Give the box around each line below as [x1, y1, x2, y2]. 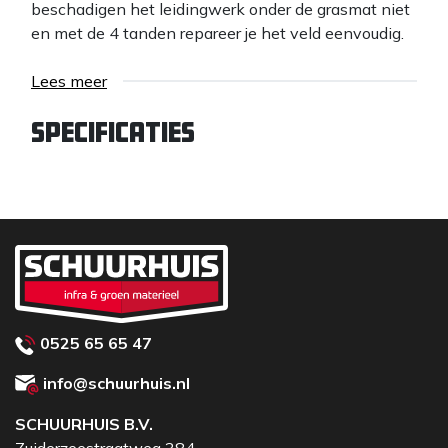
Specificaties [31, 119, 195, 145]
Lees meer [31, 71, 107, 91]
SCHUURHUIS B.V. [15, 414, 153, 434]
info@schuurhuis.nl [43, 373, 190, 393]
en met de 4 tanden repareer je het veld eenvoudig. [31, 23, 408, 43]
